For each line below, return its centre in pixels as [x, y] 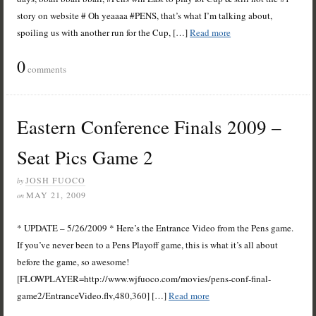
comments [46, 69]
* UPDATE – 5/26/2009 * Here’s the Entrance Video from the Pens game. [156, 228]
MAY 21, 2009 [56, 195]
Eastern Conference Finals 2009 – [150, 127]
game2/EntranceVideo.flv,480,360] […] [93, 296]
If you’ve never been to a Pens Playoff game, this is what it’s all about [148, 245]
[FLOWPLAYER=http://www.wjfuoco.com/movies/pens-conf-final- [144, 279]
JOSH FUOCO [56, 180]
